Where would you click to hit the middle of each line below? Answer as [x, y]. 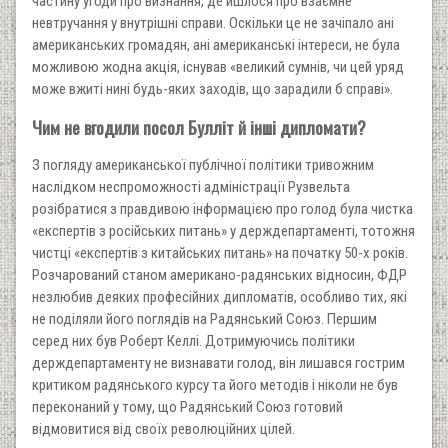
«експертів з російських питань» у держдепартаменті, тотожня [223, 230]
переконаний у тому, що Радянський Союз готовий [187, 406]
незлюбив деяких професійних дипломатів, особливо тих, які [219, 296]
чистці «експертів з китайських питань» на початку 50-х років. [220, 252]
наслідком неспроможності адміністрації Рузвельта [191, 186]
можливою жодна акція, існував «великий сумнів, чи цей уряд [218, 66]
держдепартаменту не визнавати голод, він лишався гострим [218, 362]
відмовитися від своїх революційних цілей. [163, 428]
